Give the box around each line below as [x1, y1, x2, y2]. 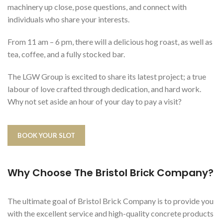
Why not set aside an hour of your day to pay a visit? [7, 96, 182, 106]
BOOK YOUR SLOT [17, 131, 75, 139]
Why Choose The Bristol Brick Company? [7, 165, 214, 180]
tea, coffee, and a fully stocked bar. [7, 49, 125, 59]
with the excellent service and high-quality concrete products [7, 208, 214, 218]
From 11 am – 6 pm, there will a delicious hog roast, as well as [7, 36, 213, 46]
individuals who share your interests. [7, 14, 129, 24]
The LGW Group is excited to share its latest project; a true [7, 71, 206, 81]
